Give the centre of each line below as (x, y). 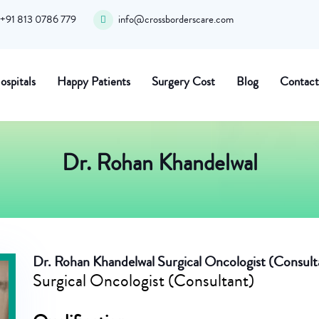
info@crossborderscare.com (176, 20)
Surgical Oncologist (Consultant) (143, 280)
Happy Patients (93, 81)
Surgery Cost (183, 81)
